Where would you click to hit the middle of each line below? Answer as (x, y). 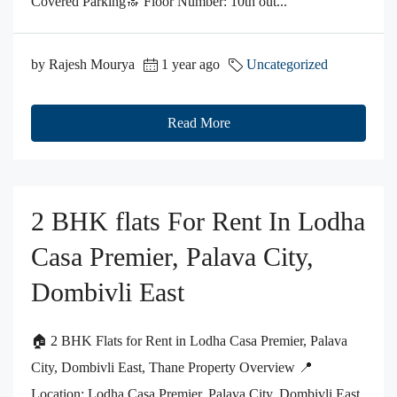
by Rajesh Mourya (83, 65)
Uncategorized (287, 65)
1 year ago (191, 65)
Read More (198, 123)
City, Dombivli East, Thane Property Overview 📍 (172, 368)
